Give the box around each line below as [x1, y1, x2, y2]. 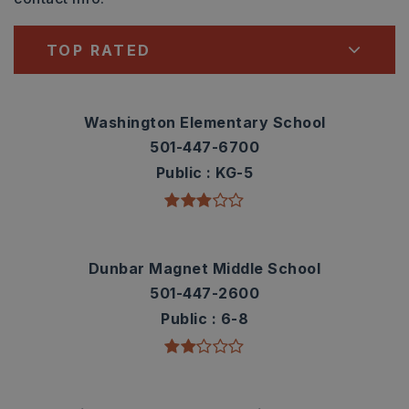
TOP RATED [47, 40, 152, 59]
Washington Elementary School [83, 113, 326, 131]
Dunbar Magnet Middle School [88, 259, 321, 278]
